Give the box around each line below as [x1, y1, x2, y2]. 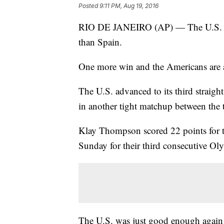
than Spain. [78, 35, 122, 48]
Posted [78, 2, 99, 10]
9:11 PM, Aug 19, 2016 [99, 2, 158, 10]
